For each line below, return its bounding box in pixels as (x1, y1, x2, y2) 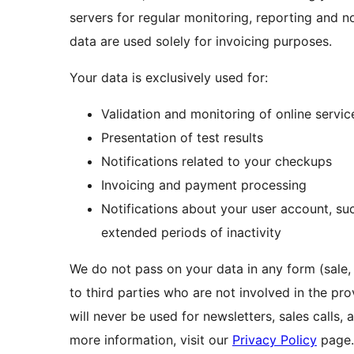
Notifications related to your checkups (101, 153, 332, 169)
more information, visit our (70, 331, 232, 348)
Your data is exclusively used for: (70, 69, 268, 85)
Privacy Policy (232, 331, 317, 348)
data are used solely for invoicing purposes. (70, 32, 332, 49)
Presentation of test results (101, 129, 263, 145)
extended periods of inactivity (101, 224, 281, 240)
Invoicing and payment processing (101, 176, 307, 193)
